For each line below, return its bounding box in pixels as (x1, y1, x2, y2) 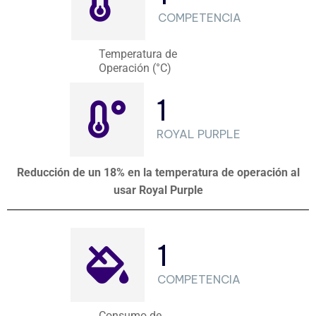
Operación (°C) (99, 61, 172, 75)
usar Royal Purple (113, 183, 203, 197)
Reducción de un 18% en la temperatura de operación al (16, 166, 300, 179)
